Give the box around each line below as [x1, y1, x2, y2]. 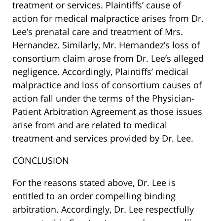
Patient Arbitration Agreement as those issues [12, 106, 202, 118]
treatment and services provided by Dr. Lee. [12, 132, 193, 145]
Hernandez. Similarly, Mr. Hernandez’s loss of [12, 39, 200, 51]
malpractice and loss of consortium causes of [12, 79, 202, 91]
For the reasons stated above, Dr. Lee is [12, 177, 176, 189]
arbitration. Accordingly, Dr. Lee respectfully [12, 203, 194, 216]
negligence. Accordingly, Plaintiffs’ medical [12, 66, 188, 78]
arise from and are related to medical [12, 119, 167, 131]
